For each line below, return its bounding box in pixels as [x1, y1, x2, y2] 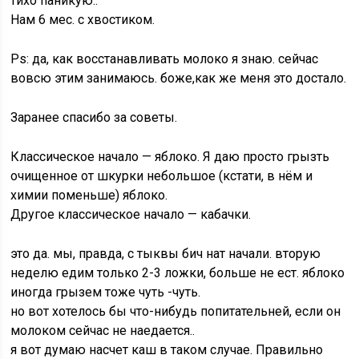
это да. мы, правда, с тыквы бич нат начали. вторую [10, 246, 321, 261]
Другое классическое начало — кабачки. [10, 207, 252, 222]
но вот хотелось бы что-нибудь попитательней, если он [10, 304, 341, 319]
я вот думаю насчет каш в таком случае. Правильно [10, 342, 324, 357]
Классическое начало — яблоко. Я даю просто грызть [10, 149, 330, 164]
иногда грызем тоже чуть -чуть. [10, 284, 201, 300]
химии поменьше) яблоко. [10, 188, 168, 203]
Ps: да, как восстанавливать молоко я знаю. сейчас [10, 51, 319, 67]
